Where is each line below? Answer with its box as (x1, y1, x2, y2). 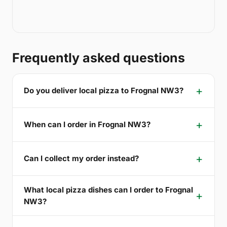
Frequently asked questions (12, 50, 185, 65)
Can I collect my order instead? (24, 154, 139, 164)
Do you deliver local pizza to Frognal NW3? (24, 86, 183, 96)
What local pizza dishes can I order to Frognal (24, 184, 193, 195)
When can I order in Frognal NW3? (24, 120, 150, 130)
